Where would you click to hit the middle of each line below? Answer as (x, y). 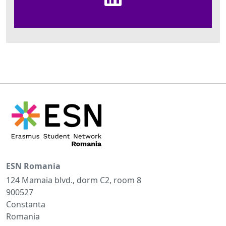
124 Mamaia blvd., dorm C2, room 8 (74, 180)
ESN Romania (33, 166)
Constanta (26, 204)
